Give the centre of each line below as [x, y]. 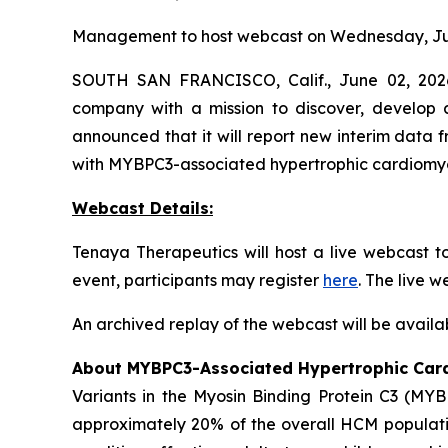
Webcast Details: [142, 208]
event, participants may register [197, 280]
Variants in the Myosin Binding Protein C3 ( [241, 396]
